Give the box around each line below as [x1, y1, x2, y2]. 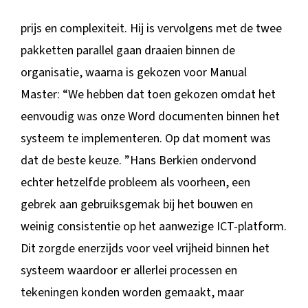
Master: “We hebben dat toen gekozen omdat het [20, 85, 276, 103]
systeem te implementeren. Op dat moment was [20, 129, 271, 147]
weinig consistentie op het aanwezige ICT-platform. [20, 217, 287, 235]
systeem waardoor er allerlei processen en [20, 261, 237, 279]
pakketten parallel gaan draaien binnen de [20, 41, 235, 59]
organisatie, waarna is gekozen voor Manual [20, 63, 247, 81]
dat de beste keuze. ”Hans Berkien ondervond [20, 151, 256, 169]
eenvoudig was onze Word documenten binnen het [20, 107, 280, 125]
